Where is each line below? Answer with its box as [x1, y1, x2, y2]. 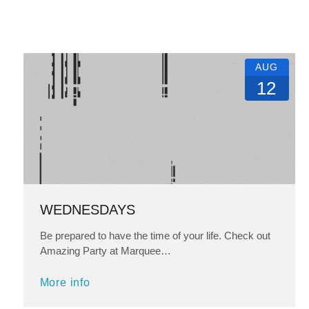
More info [39, 277, 90, 289]
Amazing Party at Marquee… [39, 245, 171, 257]
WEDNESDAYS [39, 202, 135, 218]
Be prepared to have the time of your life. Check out [39, 230, 270, 242]
